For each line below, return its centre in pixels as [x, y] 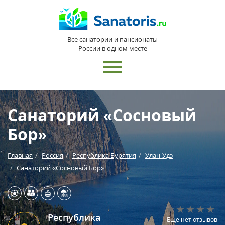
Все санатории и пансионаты [113, 39]
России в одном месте [113, 48]
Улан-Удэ [159, 155]
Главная [20, 155]
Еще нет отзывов [192, 220]
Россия [52, 155]
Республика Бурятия [104, 155]
